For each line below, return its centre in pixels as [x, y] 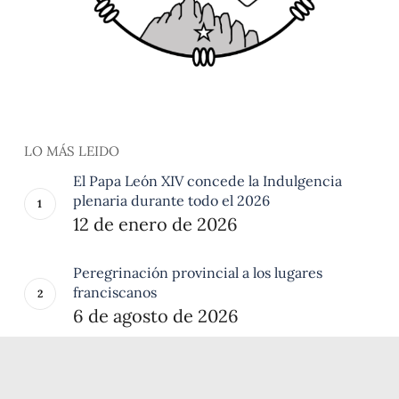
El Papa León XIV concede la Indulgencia [207, 180]
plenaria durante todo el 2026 [171, 200]
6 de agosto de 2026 [155, 315]
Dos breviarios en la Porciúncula [179, 364]
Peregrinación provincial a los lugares [197, 272]
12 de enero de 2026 [155, 224]
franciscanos [114, 292]
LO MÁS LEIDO [71, 151]
